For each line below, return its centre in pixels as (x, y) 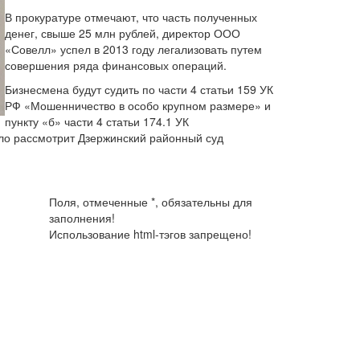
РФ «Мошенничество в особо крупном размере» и (138, 105)
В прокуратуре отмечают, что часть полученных (131, 17)
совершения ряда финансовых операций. (117, 65)
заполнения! (82, 218)
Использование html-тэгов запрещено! (150, 234)
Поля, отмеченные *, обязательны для (151, 202)
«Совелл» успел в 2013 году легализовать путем (133, 49)
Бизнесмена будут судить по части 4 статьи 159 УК (139, 89)
